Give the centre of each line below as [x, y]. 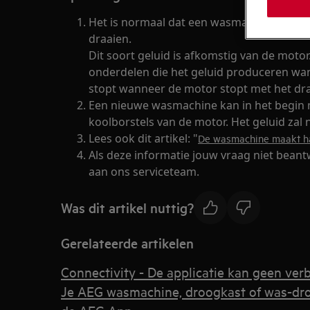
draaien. [110, 39]
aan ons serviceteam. [144, 172]
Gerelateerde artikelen [127, 243]
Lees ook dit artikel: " [143, 138]
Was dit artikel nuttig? [127, 207]
